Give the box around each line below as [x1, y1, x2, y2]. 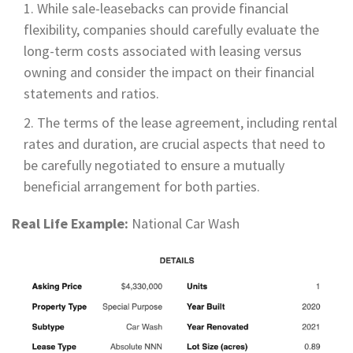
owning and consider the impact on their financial [24, 62, 314, 81]
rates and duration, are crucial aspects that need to [24, 134, 325, 153]
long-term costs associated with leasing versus [24, 41, 302, 60]
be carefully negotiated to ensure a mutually [24, 155, 284, 174]
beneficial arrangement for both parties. [24, 176, 260, 195]
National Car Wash [128, 214, 240, 232]
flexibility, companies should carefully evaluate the [24, 20, 319, 39]
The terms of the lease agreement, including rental [37, 113, 337, 132]
